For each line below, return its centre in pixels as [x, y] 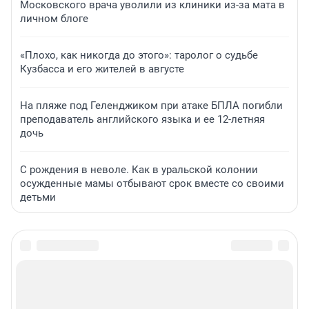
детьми [38, 198]
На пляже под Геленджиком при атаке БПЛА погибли [151, 106]
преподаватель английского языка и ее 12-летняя [142, 120]
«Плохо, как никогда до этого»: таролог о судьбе [139, 56]
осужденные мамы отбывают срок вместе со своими [152, 184]
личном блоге [54, 19]
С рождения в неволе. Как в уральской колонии [139, 170]
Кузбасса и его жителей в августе [102, 69]
